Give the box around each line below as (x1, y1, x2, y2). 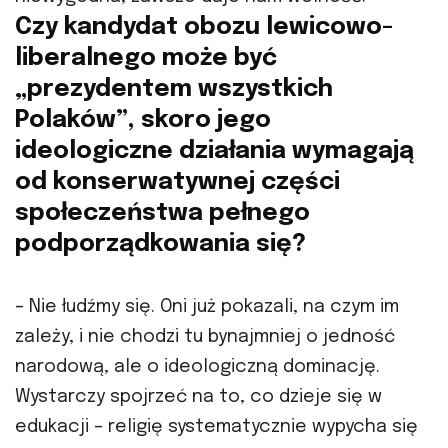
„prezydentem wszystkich (15, 76, 333, 102)
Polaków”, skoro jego (15, 107, 271, 133)
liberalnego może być (15, 45, 277, 71)
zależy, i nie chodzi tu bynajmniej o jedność (15, 327, 395, 346)
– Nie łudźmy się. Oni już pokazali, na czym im (15, 297, 399, 316)
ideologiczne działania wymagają (15, 138, 414, 164)
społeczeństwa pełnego (15, 200, 310, 226)
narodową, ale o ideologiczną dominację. (15, 357, 380, 376)
